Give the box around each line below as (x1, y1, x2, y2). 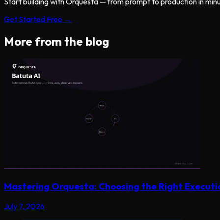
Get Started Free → (4, 14, 72, 25)
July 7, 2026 (4, 201, 45, 211)
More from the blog (4, 34, 109, 49)
